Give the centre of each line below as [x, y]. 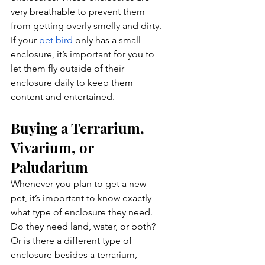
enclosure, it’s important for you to [84, 54]
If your [25, 40]
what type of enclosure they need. [83, 212]
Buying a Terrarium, [79, 128]
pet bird [56, 40]
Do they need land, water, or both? [84, 227]
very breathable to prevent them [79, 12]
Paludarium [49, 167]
